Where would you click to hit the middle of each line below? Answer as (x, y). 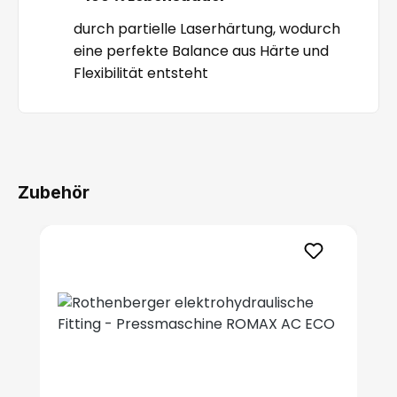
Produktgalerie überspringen (139, 234)
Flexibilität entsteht (141, 73)
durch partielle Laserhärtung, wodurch (207, 28)
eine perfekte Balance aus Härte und (201, 51)
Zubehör (54, 192)
